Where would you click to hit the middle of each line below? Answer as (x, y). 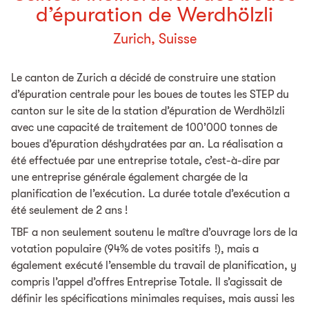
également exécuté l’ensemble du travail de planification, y (154, 265)
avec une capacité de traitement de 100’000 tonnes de (144, 127)
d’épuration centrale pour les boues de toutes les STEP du (150, 94)
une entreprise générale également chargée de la (129, 177)
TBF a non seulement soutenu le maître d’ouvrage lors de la (154, 232)
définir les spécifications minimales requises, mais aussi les (153, 298)
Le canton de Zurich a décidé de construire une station (143, 78)
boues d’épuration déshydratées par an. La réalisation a (147, 144)
